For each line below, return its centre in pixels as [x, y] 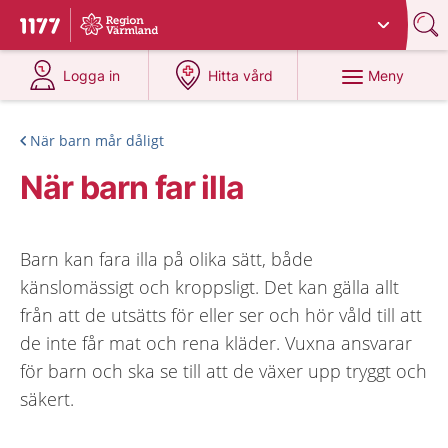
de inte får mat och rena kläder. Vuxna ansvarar [216, 343]
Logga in [92, 75]
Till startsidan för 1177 [104, 28]
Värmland [236, 17]
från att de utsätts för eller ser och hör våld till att [221, 315]
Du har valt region [146, 17]
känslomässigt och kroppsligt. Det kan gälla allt [209, 287]
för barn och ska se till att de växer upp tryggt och [223, 371]
